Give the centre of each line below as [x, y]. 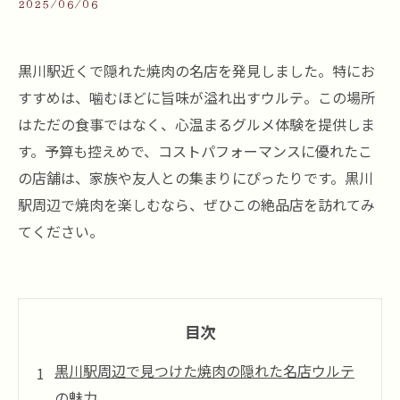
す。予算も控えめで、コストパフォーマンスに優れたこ [195, 151]
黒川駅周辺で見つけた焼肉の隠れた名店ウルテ [204, 371]
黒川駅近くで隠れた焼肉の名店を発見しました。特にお [196, 71]
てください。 [61, 231]
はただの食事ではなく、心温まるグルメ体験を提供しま [196, 124]
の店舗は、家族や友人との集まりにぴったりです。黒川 [196, 178]
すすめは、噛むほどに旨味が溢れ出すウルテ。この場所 [196, 97]
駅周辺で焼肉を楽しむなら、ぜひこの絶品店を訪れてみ [196, 204]
